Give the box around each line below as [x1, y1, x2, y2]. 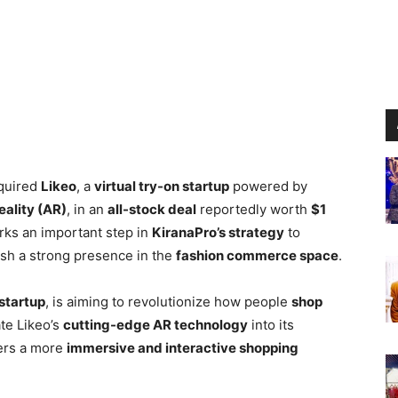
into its [248, 316, 294, 334]
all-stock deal [107, 201, 196, 219]
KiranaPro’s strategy [152, 224, 284, 242]
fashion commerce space [176, 247, 338, 265]
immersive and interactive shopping [67, 339, 298, 357]
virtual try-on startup [94, 178, 229, 195]
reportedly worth [196, 201, 311, 219]
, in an [67, 201, 107, 219]
